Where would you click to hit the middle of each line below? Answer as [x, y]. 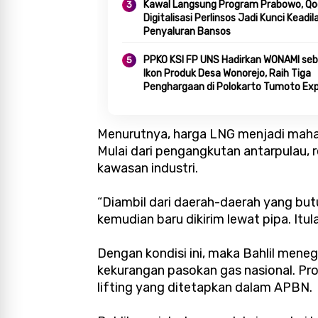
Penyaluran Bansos [187, 32]
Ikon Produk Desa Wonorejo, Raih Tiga [227, 74]
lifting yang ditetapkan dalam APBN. [205, 288]
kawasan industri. [148, 169]
